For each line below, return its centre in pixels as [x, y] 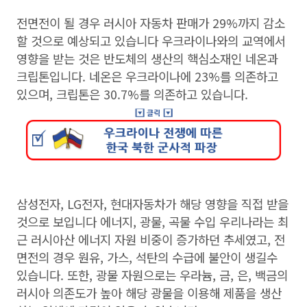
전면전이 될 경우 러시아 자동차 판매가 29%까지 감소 [151, 23]
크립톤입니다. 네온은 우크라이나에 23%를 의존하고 [147, 76]
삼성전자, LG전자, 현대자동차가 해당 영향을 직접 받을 [152, 204]
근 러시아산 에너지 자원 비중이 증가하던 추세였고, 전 [151, 239]
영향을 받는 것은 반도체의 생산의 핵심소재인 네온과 [147, 58]
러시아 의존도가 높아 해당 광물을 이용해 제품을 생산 [149, 293]
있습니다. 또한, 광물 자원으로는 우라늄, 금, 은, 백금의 [152, 275]
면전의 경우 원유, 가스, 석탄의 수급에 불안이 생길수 [147, 257]
